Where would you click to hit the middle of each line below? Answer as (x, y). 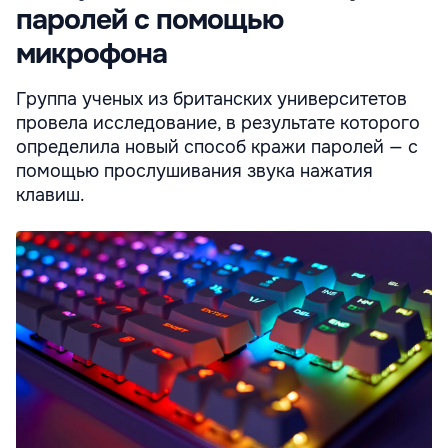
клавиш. (50, 194)
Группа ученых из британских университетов (211, 98)
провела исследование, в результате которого (218, 122)
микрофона (91, 53)
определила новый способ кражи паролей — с (217, 146)
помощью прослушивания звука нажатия (194, 170)
